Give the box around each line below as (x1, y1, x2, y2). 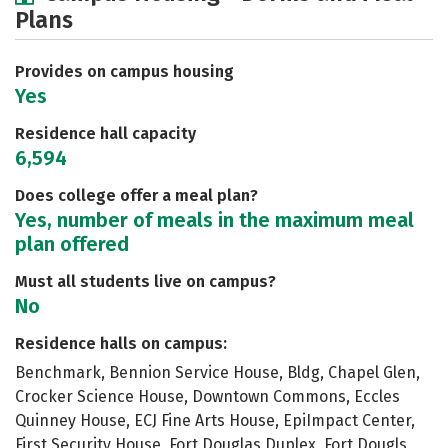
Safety (45, 50, 95, 69)
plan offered (15, 232, 129, 256)
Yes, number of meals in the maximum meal (15, 208, 414, 232)
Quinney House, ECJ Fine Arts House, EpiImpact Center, (15, 411, 415, 430)
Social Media (245, 9, 343, 28)
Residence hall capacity (15, 124, 196, 143)
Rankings (149, 50, 219, 69)
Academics (29, 9, 111, 28)
